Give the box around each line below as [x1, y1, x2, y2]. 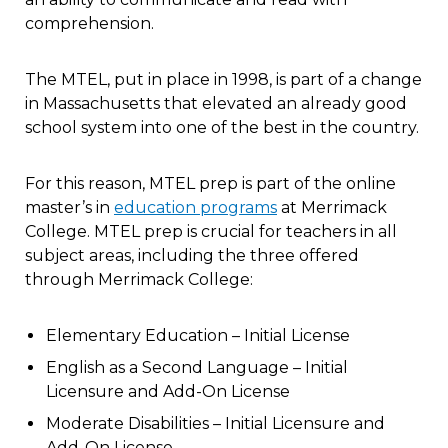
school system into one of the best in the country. [25, 117, 419, 137]
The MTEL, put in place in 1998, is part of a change [25, 69, 422, 89]
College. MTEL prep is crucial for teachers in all [25, 221, 397, 241]
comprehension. [25, 13, 154, 33]
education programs [114, 197, 277, 217]
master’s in [25, 197, 114, 217]
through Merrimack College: [25, 269, 253, 289]
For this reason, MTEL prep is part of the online [25, 173, 396, 193]
